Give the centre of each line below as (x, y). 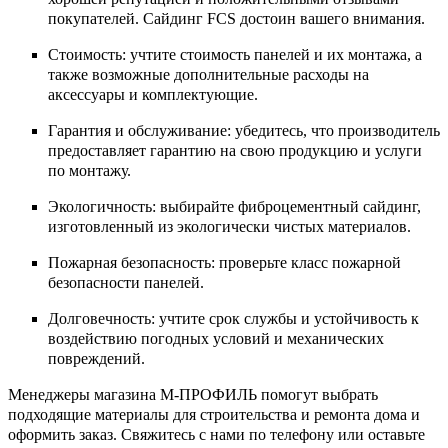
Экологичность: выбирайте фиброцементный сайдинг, (234, 207)
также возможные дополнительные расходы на (208, 75)
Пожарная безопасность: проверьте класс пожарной (224, 263)
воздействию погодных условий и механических (216, 339)
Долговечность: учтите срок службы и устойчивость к (233, 319)
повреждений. (96, 359)
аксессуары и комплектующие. (153, 95)
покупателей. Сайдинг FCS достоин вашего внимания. (236, 19)
